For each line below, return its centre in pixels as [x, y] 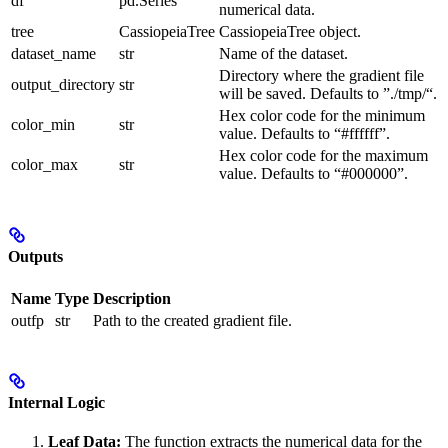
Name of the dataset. [283, 54]
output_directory [63, 85]
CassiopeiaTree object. [290, 32]
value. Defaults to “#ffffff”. [304, 134]
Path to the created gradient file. [192, 320]
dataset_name [53, 54]
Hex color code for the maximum [323, 156]
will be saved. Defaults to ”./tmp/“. [328, 94]
